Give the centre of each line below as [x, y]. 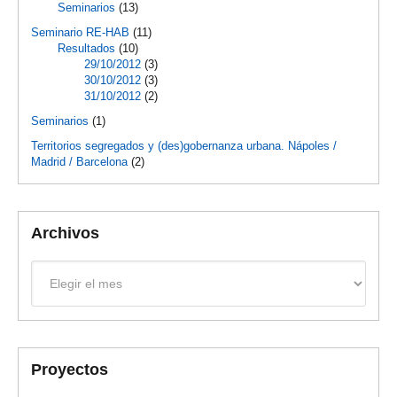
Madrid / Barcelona [80, 162]
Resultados [87, 49]
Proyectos [70, 369]
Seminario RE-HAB [81, 33]
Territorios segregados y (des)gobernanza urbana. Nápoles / [184, 146]
